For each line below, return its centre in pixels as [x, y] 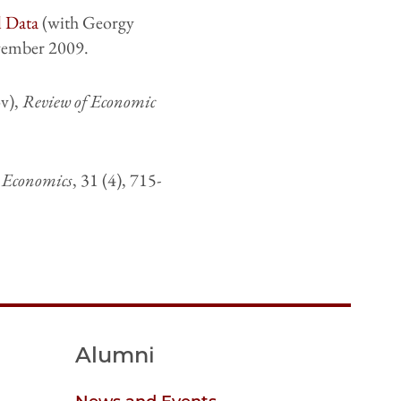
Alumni [115, 355]
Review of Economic [89, 102]
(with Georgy [86, 23]
